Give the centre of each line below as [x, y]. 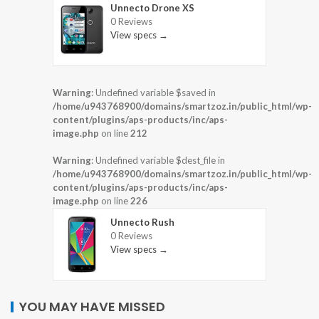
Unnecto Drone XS [152, 7]
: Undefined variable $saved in [153, 93]
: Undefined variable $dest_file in [158, 161]
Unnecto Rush [142, 223]
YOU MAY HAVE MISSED [92, 306]
